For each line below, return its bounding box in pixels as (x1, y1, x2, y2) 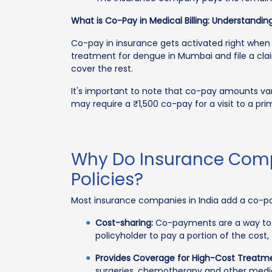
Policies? (71, 168, 143, 191)
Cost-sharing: (95, 217, 153, 229)
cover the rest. (71, 63, 133, 75)
